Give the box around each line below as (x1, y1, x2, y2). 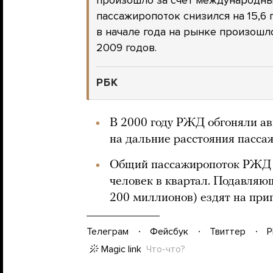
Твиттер (210, 225, 246, 238)
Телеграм (87, 225, 129, 238)
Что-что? (146, 243, 185, 255)
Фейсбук (150, 225, 188, 238)
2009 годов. (96, 41, 157, 54)
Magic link (101, 243, 141, 255)
